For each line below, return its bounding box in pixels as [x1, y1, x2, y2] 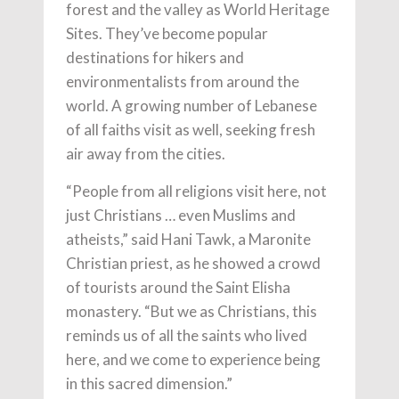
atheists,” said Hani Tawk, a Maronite [66, 229, 311, 248]
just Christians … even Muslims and [66, 205, 296, 224]
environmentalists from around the [66, 71, 299, 91]
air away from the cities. [66, 143, 225, 163]
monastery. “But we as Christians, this [66, 301, 317, 321]
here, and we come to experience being [66, 349, 321, 369]
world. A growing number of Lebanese [66, 95, 317, 115]
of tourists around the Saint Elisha [66, 277, 290, 297]
